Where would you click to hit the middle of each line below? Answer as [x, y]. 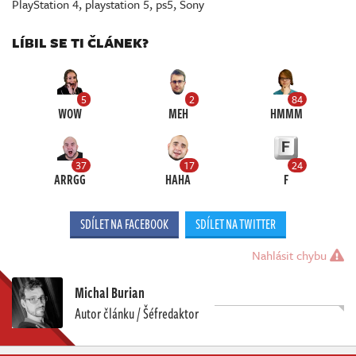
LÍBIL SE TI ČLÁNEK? [80, 43]
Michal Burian [110, 292]
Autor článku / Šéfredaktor [137, 313]
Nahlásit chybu [291, 255]
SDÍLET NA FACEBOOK [124, 224]
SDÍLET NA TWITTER [236, 224]
